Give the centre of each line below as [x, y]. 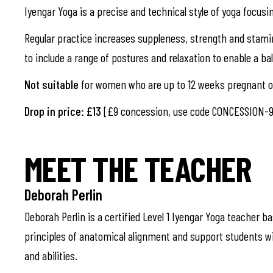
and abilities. [51, 255]
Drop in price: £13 [64, 111]
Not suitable [51, 84]
